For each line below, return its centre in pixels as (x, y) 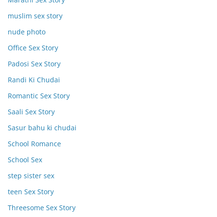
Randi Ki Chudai (34, 80)
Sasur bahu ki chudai (42, 128)
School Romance (34, 144)
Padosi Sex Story (34, 64)
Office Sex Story (33, 48)
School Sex (25, 160)
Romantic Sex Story (39, 96)
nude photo (27, 32)
